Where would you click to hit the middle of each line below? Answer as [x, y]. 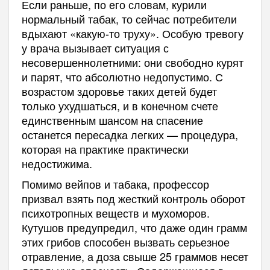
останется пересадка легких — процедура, [130, 135]
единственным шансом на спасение [112, 120]
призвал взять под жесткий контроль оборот [133, 199]
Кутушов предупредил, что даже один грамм [134, 228]
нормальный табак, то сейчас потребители [129, 19]
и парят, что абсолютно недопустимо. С [122, 77]
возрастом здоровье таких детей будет [119, 91]
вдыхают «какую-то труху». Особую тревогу [132, 33]
